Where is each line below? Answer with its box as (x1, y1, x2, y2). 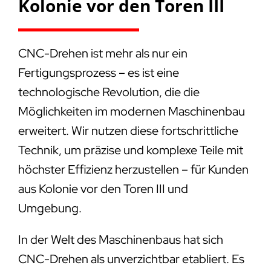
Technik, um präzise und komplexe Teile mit (18, 142, 243, 158)
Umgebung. (18, 200, 82, 216)
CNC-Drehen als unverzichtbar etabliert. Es (18, 250, 244, 267)
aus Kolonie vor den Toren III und (18, 180, 188, 197)
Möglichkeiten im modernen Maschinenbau (18, 103, 245, 119)
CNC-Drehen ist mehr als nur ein (18, 45, 188, 61)
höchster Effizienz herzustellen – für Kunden (18, 161, 249, 177)
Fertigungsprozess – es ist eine (18, 64, 179, 80)
